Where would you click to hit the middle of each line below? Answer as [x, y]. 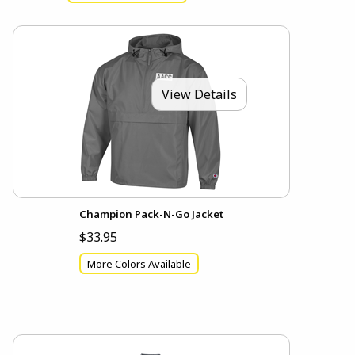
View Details [199, 95]
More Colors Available [139, 263]
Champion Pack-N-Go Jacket [151, 214]
